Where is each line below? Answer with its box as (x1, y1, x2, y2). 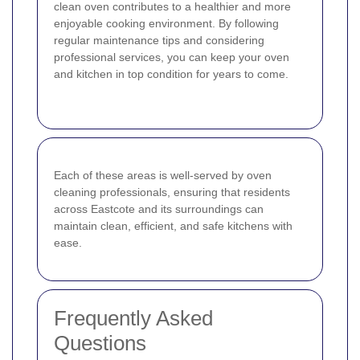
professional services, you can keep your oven (54, 50, 289, 63)
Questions (54, 330, 146, 355)
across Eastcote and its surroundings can (54, 202, 264, 215)
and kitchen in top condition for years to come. (54, 67, 288, 80)
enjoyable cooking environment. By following (54, 16, 279, 30)
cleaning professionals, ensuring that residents (54, 185, 290, 198)
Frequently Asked (54, 305, 213, 330)
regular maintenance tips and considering (54, 33, 264, 47)
